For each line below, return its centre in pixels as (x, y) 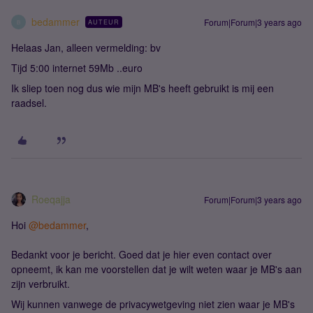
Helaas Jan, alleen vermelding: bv (86, 48)
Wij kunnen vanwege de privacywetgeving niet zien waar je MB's (153, 304)
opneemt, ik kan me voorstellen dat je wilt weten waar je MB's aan (156, 269)
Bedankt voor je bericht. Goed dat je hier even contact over (141, 254)
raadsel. (29, 103)
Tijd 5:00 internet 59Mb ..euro (77, 68)
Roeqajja (51, 199)
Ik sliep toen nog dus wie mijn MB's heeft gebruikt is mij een (143, 88)
